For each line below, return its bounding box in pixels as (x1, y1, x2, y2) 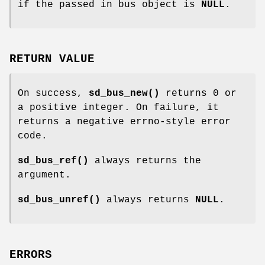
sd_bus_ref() (18, 156, 89, 167)
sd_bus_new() (89, 88, 160, 99)
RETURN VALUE (9, 53, 95, 66)
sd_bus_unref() (18, 195, 101, 206)
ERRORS (9, 248, 52, 262)
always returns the (89, 156, 201, 167)
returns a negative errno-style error (18, 117, 231, 128)
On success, (18, 88, 89, 99)
